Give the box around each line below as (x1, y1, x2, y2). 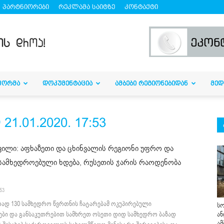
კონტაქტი (124, 3, 158, 10)
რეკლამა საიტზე (58, 3, 115, 10)
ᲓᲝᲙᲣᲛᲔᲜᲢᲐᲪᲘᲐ (42, 79, 92, 87)
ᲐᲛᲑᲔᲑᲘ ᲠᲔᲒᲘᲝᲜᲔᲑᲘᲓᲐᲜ (115, 79, 188, 87)
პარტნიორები (2, 3, 49, 10)
